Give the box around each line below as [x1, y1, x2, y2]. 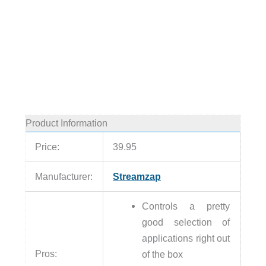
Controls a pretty [142, 200, 230, 211]
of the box [142, 248, 183, 259]
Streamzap [113, 170, 161, 182]
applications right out [142, 232, 230, 243]
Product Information [25, 117, 107, 128]
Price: [35, 141, 60, 152]
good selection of [142, 216, 230, 227]
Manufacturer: [35, 170, 93, 182]
